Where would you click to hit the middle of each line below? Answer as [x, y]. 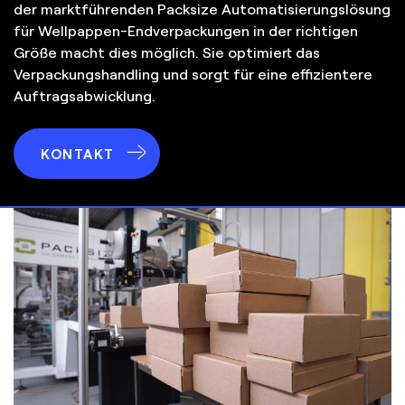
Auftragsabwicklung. [85, 95]
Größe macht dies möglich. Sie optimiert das [167, 52]
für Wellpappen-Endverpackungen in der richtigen [186, 30]
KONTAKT [78, 154]
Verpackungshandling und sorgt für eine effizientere [193, 74]
